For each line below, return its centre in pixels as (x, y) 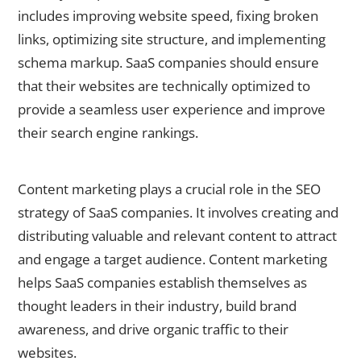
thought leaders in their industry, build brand (157, 306)
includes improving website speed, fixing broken (168, 15)
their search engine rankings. (108, 132)
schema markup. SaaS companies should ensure (168, 62)
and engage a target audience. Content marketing (172, 259)
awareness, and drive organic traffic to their (153, 330)
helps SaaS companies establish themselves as (162, 283)
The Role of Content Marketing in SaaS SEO (134, 168)
